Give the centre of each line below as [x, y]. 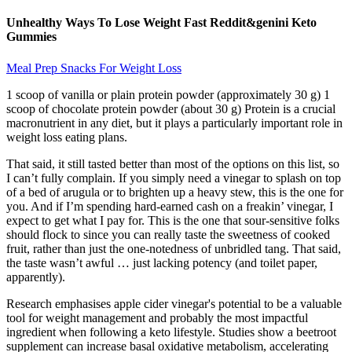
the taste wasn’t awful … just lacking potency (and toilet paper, [162, 262]
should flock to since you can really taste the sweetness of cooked [168, 234]
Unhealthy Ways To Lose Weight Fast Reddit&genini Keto [161, 23]
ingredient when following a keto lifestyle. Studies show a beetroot [171, 332]
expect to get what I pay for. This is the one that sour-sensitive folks [173, 220]
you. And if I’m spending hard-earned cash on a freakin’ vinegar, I [170, 206]
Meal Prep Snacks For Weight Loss [94, 68]
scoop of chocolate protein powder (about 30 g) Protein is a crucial [171, 108]
